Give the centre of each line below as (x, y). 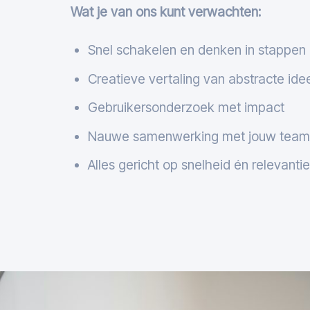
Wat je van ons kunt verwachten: (166, 12)
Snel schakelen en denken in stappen (197, 50)
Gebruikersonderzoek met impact (186, 108)
